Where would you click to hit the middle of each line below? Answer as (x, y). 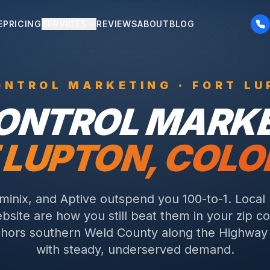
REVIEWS (117, 24)
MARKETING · (127, 85)
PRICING (22, 24)
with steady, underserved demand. (135, 250)
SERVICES (64, 24)
